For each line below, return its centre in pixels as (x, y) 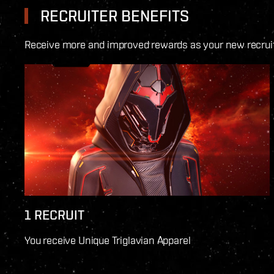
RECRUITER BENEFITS (115, 16)
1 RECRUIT (54, 214)
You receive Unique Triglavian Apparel (108, 240)
